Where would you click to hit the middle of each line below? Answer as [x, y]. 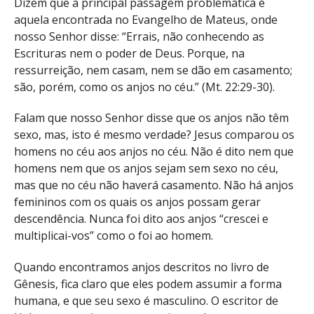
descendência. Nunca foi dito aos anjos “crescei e [141, 219]
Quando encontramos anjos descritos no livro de [142, 267]
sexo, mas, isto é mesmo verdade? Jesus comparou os [154, 135]
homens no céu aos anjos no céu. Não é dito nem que [154, 152]
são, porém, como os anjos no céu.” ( [110, 87]
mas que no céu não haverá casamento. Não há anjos [154, 185]
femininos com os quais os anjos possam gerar [137, 202]
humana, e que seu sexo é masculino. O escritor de [146, 301]
